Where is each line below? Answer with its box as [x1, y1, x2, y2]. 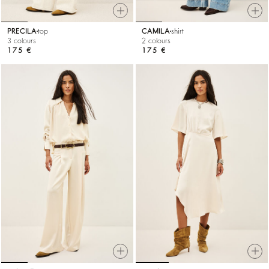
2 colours [142, 37, 171, 45]
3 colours [7, 37, 36, 45]
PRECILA [7, 28, 37, 35]
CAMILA [142, 28, 170, 35]
